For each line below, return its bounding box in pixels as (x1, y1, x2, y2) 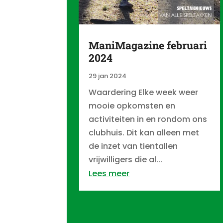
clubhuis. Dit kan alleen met (89, 127, 200, 138)
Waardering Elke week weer (89, 87, 199, 98)
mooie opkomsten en (89, 100, 176, 111)
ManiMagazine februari (89, 38, 208, 52)
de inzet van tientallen (89, 140, 178, 152)
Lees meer (89, 168, 130, 179)
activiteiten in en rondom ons (89, 113, 208, 125)
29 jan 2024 (89, 71, 127, 81)
